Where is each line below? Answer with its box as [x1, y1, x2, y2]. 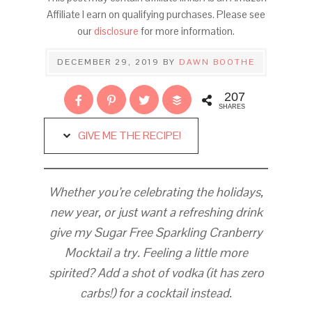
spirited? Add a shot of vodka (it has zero [48, 265, 264, 281]
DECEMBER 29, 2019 [57, 56, 159, 68]
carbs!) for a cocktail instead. [80, 285, 232, 301]
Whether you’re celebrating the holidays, [49, 184, 263, 200]
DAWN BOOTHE [179, 56, 255, 68]
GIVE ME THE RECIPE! [75, 128, 181, 143]
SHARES [218, 102, 245, 110]
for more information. [141, 24, 235, 38]
